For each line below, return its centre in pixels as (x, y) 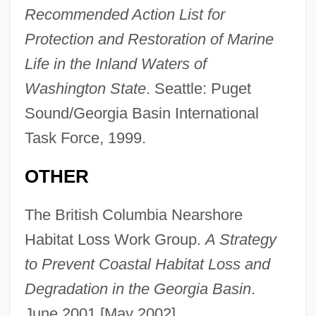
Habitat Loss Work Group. (115, 240)
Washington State (85, 89)
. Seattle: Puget (198, 89)
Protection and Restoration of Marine (149, 39)
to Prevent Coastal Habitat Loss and (147, 265)
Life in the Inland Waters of (115, 64)
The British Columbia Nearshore (133, 215)
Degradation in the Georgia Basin (138, 289)
